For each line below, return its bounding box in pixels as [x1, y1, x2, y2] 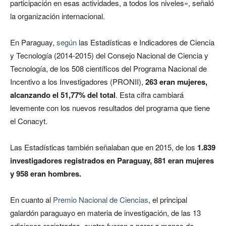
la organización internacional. [10, 11, 105, 22]
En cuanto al [10, 194, 53, 205]
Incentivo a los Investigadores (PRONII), [10, 76, 145, 87]
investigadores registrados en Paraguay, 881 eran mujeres [10, 155, 214, 166]
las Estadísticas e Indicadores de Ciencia [77, 37, 214, 48]
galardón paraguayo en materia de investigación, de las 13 [10, 207, 201, 218]
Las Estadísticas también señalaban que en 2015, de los [10, 142, 197, 153]
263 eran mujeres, [145, 76, 207, 88]
